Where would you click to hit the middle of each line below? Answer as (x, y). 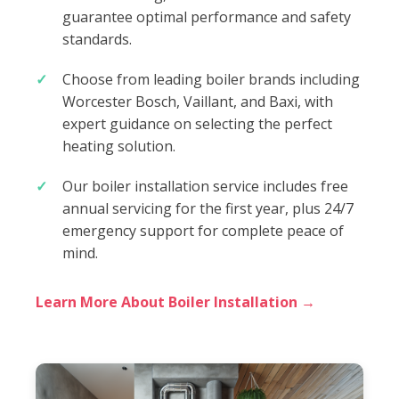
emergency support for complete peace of (203, 230)
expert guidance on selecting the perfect (197, 123)
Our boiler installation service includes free (205, 186)
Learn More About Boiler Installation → (175, 301)
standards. (97, 39)
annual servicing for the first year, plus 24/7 (208, 208)
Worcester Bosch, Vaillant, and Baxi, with (198, 101)
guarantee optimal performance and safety (207, 16)
